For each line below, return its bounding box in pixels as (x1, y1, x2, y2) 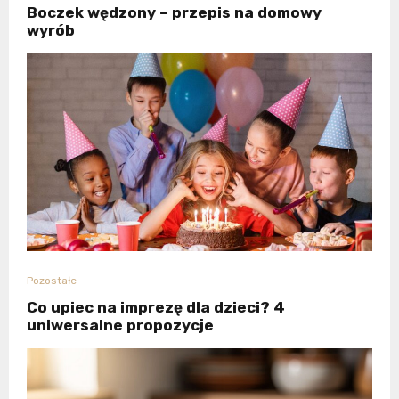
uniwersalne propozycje (27, 316, 214, 335)
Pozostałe (27, 274, 77, 288)
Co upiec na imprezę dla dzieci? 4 (27, 298, 285, 317)
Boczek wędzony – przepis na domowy (27, 4, 322, 22)
